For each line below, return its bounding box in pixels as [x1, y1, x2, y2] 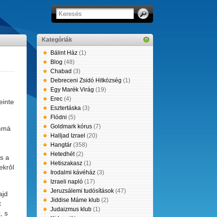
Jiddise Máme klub [50, 197, 100, 203]
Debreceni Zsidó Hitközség [50, 77, 122, 84]
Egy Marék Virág [50, 86, 94, 93]
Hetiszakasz [50, 160, 82, 167]
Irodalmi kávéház [50, 169, 95, 176]
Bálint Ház [50, 49, 77, 56]
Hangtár [50, 141, 72, 148]
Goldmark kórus [50, 123, 92, 130]
